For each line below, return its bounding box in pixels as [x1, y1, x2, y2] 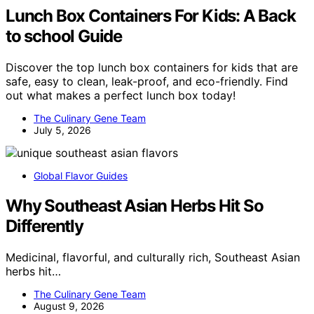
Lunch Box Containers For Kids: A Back [6, 6, 296, 27]
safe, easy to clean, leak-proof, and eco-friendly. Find [6, 74, 288, 88]
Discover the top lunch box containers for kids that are [6, 60, 298, 74]
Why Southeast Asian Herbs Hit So [6, 195, 264, 216]
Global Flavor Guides [34, 169, 128, 182]
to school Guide [6, 26, 123, 47]
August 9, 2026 [34, 299, 104, 312]
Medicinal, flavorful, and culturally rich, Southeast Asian [6, 250, 300, 264]
